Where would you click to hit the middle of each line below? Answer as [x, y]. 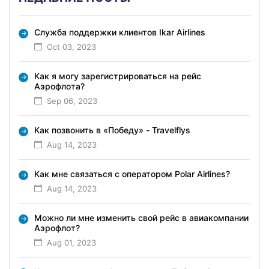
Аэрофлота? [59, 86]
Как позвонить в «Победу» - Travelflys [112, 130]
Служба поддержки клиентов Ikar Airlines [120, 32]
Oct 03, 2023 [71, 47]
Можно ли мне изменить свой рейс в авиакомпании [141, 217]
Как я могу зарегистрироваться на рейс [118, 76]
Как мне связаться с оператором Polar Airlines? [132, 174]
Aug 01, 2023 [71, 242]
